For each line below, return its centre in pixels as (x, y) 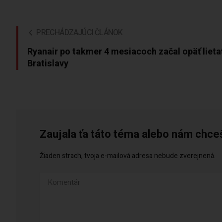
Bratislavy (48, 63)
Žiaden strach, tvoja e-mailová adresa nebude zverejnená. (128, 156)
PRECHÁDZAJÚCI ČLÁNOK (80, 32)
